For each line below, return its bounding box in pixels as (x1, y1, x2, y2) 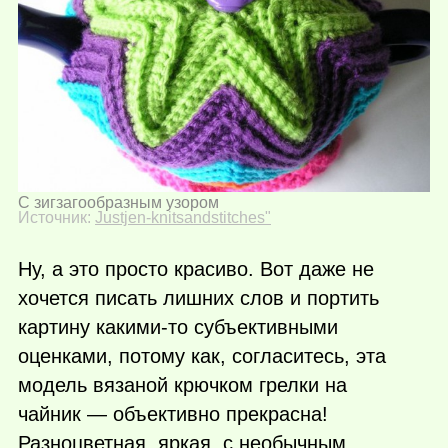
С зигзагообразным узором (18, 194, 219, 212)
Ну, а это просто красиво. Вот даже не (18, 258, 374, 281)
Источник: (18, 209, 95, 227)
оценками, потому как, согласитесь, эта (18, 345, 386, 368)
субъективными (188, 316, 338, 339)
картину (18, 316, 96, 339)
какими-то (96, 316, 188, 339)
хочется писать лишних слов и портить (18, 287, 379, 310)
